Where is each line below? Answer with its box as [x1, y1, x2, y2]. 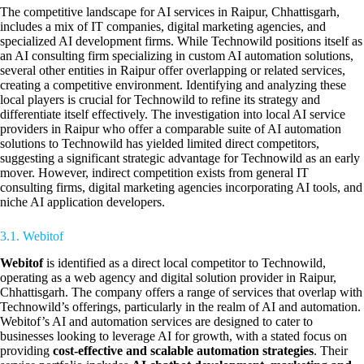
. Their [314, 344, 348, 358]
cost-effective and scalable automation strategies [53, 344, 314, 358]
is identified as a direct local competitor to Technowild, [43, 256, 326, 271]
